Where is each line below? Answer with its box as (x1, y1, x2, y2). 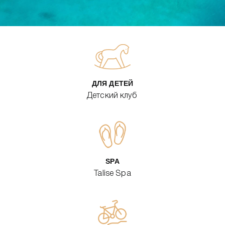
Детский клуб (86, 92, 139, 99)
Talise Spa (94, 170, 131, 177)
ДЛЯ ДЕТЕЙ (91, 79, 134, 87)
